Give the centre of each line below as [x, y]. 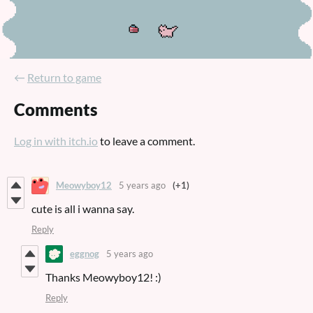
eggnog [85, 254]
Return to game [64, 78]
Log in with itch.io [56, 140]
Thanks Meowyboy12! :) [103, 277]
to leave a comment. [146, 140]
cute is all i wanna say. [83, 208]
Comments [56, 109]
